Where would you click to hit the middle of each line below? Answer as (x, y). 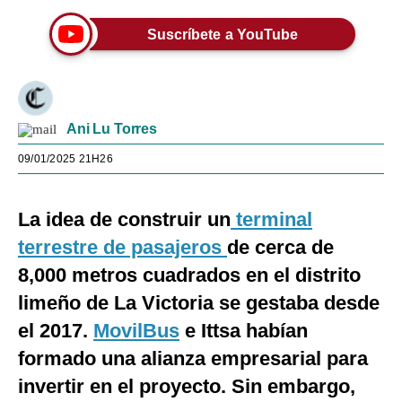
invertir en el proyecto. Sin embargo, (187, 386)
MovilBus (136, 331)
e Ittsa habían (244, 331)
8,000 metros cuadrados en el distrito (189, 275)
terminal (271, 219)
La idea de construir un (124, 219)
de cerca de (280, 247)
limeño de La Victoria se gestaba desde (199, 303)
